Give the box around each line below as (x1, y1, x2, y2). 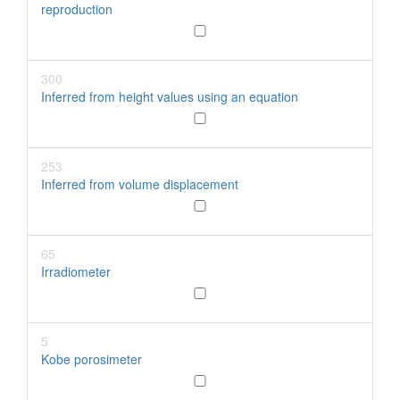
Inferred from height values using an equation (41, 87, 298, 105)
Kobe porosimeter (41, 350, 142, 368)
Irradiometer (41, 262, 111, 280)
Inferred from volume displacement (41, 175, 238, 193)
